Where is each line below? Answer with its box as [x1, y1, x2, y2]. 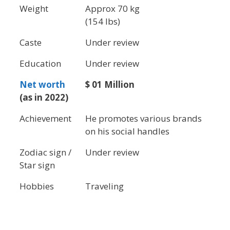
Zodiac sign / [20, 146, 71, 159]
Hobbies [20, 180, 54, 193]
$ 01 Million [85, 79, 135, 91]
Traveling [85, 180, 124, 193]
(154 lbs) [85, 15, 120, 28]
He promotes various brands [85, 112, 202, 125]
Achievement [20, 112, 71, 125]
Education [20, 57, 61, 70]
